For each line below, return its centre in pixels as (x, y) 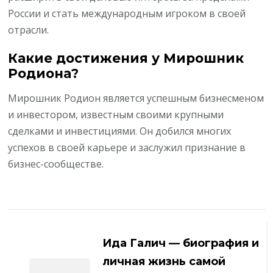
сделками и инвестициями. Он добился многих (120, 131)
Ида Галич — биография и (181, 243)
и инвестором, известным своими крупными (116, 114)
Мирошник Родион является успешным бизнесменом (136, 98)
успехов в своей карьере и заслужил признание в (127, 147)
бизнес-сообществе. (56, 164)
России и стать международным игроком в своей (127, 14)
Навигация (65, 219)
